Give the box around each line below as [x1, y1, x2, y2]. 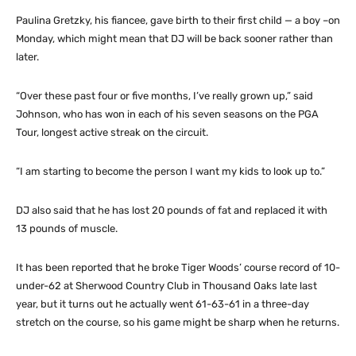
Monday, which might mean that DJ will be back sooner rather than [16, 32, 333, 44]
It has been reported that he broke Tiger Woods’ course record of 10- [16, 261, 340, 273]
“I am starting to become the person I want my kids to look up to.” [16, 164, 325, 177]
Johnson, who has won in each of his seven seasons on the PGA [16, 107, 319, 120]
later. [16, 50, 39, 63]
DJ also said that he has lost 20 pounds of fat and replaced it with [16, 203, 327, 216]
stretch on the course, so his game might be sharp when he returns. [16, 315, 339, 328]
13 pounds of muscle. [16, 222, 118, 234]
